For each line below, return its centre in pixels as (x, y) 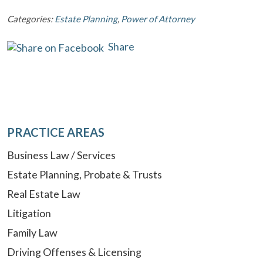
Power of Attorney (158, 18)
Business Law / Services (61, 155)
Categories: (31, 18)
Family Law (32, 232)
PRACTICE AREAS (56, 132)
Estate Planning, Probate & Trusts (85, 174)
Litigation (29, 213)
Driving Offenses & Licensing (74, 252)
